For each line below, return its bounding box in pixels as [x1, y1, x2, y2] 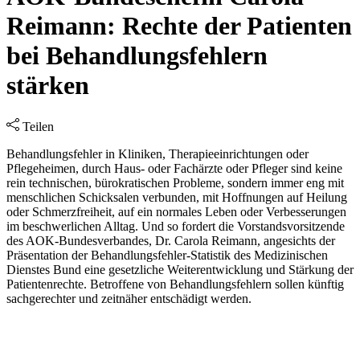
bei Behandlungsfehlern [6, 41, 268, 71]
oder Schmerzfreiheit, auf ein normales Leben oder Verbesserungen [6, 204, 346, 219]
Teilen [22, 119, 54, 133]
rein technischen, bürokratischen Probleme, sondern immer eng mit [6, 175, 344, 190]
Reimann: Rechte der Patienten [6, 11, 352, 41]
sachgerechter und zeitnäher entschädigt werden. [6, 291, 252, 305]
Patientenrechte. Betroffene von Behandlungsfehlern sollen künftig [6, 276, 344, 291]
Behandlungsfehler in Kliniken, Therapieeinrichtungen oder [6, 146, 309, 161]
